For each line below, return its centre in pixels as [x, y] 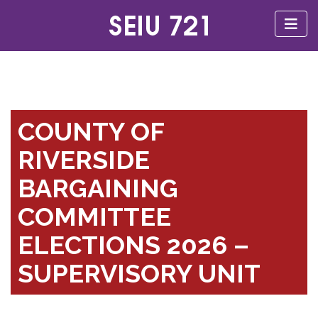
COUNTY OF [91, 131]
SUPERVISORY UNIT [139, 273]
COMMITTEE [94, 216]
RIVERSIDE [84, 160]
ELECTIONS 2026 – [133, 245]
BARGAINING [98, 188]
